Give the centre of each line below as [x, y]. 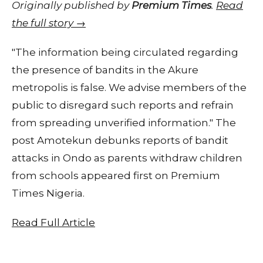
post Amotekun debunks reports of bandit [120, 140]
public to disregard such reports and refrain [123, 105]
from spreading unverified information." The [124, 122]
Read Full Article [53, 222]
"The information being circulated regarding [125, 52]
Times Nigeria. [48, 193]
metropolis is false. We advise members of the [129, 87]
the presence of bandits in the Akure [105, 70]
